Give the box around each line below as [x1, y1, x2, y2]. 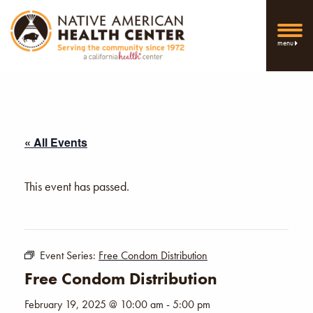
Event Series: [40, 247, 99, 263]
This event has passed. [24, 177, 129, 194]
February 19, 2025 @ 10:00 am [24, 296, 163, 312]
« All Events [24, 133, 87, 150]
